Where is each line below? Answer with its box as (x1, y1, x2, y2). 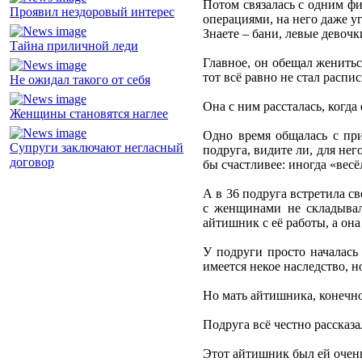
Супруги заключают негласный (10, 141, 183, 155)
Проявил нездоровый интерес (10, 5, 175, 19)
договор (10, 155, 54, 170)
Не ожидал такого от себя (10, 73, 150, 87)
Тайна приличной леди (10, 39, 138, 53)
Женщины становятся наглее (10, 107, 168, 121)
